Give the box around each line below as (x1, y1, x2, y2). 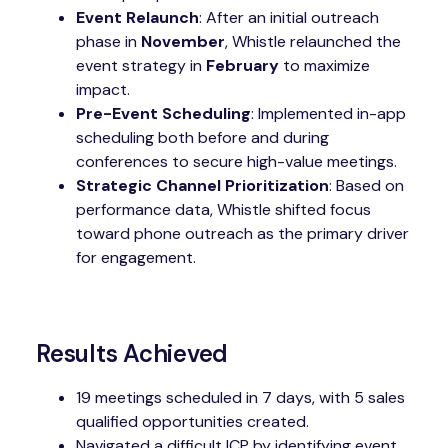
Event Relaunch (76, 6, 199, 28)
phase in (76, 30, 141, 52)
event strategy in (76, 54, 206, 76)
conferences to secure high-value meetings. (76, 150, 397, 172)
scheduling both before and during (76, 126, 329, 148)
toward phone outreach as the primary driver (76, 222, 409, 244)
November (141, 30, 225, 52)
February (206, 54, 279, 76)
